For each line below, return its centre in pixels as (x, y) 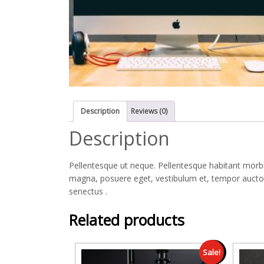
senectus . (88, 191)
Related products (127, 220)
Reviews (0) (149, 111)
